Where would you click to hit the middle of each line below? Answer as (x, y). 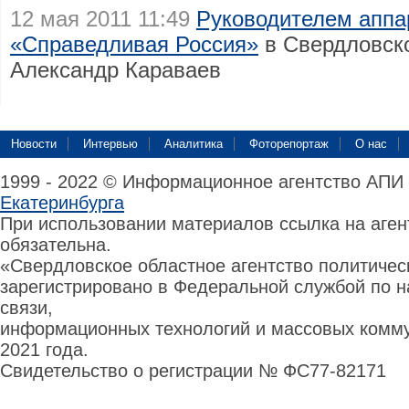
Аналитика (194, 144)
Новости (34, 144)
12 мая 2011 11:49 (100, 19)
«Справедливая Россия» (134, 44)
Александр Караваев (115, 70)
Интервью (110, 144)
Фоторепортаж (289, 144)
